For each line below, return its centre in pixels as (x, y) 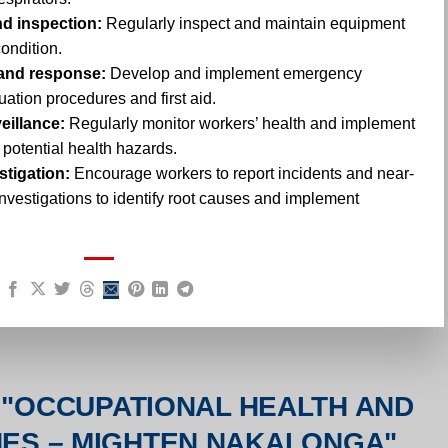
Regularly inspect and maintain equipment (253, 24)
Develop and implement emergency (234, 74)
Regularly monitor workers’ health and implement (240, 124)
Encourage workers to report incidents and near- (242, 174)
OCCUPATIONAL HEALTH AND (214, 406)
